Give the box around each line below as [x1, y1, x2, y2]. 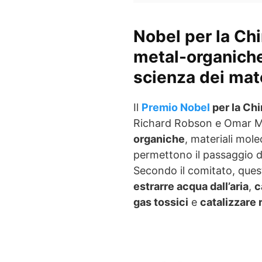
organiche [133, 133, 185, 145]
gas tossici [133, 196, 188, 208]
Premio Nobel [142, 101, 210, 113]
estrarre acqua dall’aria [133, 180, 249, 192]
